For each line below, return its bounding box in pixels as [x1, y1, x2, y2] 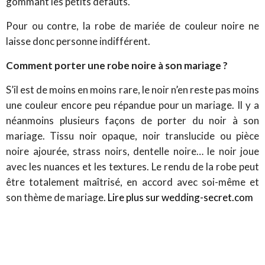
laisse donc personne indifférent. [6, 34, 150, 47]
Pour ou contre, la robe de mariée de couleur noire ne [6, 19, 259, 32]
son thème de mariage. [6, 190, 108, 203]
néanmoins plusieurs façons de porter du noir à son [6, 114, 259, 127]
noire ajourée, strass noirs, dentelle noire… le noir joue [6, 144, 259, 157]
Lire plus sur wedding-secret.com [108, 190, 253, 203]
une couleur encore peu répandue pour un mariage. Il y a [6, 98, 259, 111]
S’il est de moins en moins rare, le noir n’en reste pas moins [6, 83, 259, 96]
